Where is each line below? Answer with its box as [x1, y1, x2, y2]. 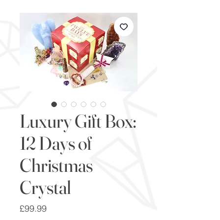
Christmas [20, 153, 93, 177]
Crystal [20, 175, 71, 199]
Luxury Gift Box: [20, 109, 137, 133]
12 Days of [20, 131, 92, 155]
